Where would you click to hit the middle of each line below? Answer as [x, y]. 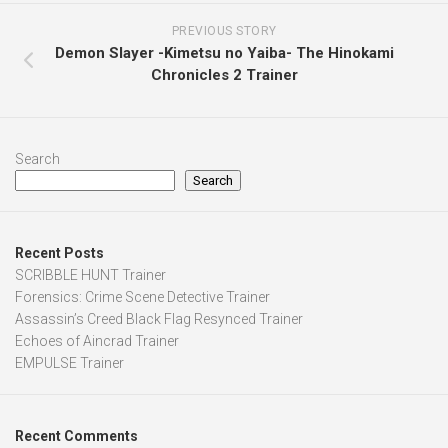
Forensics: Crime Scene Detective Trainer [142, 297]
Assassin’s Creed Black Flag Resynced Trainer [159, 319]
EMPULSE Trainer [69, 363]
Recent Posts [59, 253]
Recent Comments [76, 436]
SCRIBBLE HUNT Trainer [90, 275]
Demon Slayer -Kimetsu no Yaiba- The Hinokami [224, 53]
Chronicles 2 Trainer [224, 75]
